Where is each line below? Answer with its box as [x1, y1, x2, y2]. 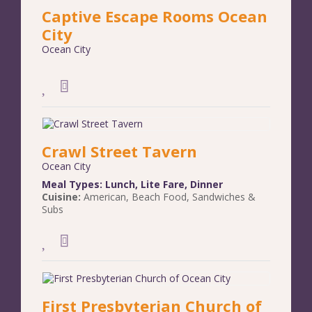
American [84, 190, 126, 204]
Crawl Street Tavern [42, 141, 197, 162]
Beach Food [132, 190, 187, 204]
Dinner [190, 178, 223, 192]
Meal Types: [42, 178, 105, 192]
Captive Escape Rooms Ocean [42, 6, 267, 27]
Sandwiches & [192, 190, 256, 204]
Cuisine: [42, 190, 84, 204]
